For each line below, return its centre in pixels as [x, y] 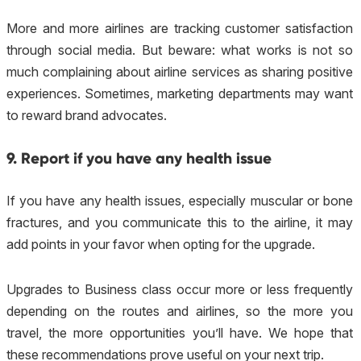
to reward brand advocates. [87, 116]
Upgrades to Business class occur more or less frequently [180, 289]
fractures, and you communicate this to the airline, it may [180, 222]
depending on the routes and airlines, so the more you [180, 311]
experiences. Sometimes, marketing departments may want [180, 94]
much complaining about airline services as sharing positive [180, 72]
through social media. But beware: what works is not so [180, 50]
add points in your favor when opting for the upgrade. [161, 244]
